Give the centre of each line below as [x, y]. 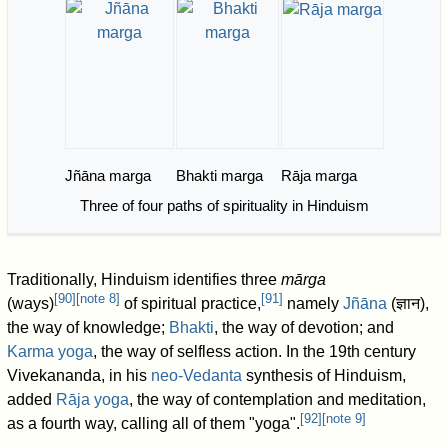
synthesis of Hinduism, [324, 376]
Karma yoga [50, 352]
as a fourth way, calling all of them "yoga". [154, 424]
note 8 [98, 298]
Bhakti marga [219, 175]
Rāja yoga [93, 400]
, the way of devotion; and [304, 328]
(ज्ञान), [408, 304]
